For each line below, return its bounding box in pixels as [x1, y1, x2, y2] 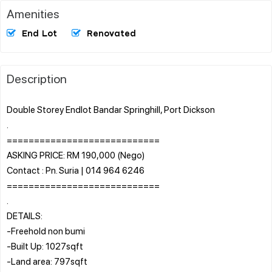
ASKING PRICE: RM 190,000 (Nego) [7, 148, 144, 161]
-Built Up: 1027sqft [7, 239, 83, 252]
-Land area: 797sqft [7, 254, 87, 267]
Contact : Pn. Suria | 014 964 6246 [7, 163, 144, 176]
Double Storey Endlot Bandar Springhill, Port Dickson [7, 103, 215, 115]
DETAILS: [7, 209, 42, 222]
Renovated [86, 29, 136, 38]
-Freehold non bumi [7, 224, 85, 237]
